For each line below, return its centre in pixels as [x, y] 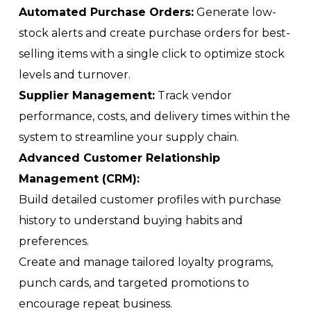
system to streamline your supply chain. [129, 137]
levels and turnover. [75, 75]
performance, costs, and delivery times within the [154, 116]
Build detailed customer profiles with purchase [150, 200]
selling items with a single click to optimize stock [152, 54]
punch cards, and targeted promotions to [134, 283]
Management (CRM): [79, 179]
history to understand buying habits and [131, 220]
